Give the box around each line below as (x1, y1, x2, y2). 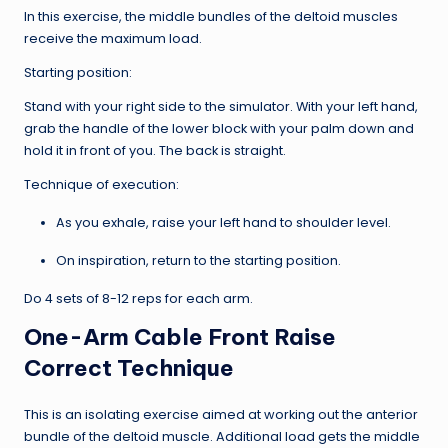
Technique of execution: (24, 175, 179, 193)
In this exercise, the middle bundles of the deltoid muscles (24, 7, 398, 25)
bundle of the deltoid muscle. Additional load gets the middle (24, 427, 420, 445)
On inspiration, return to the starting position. (56, 251, 341, 269)
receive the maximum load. (24, 29, 202, 47)
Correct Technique (24, 353, 234, 382)
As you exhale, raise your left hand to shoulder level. (56, 213, 391, 231)
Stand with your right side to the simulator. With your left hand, (24, 97, 418, 115)
